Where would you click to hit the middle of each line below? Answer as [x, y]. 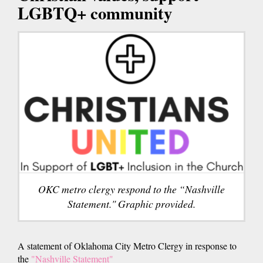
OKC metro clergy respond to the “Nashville [131, 189]
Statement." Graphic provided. [131, 203]
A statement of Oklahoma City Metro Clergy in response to [127, 245]
